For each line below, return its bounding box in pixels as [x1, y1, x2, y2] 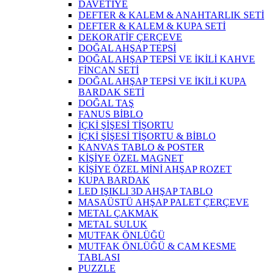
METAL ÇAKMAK [78, 208, 158, 219]
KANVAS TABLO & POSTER [78, 142, 204, 153]
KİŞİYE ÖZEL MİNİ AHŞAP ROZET [78, 164, 232, 175]
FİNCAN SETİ [78, 65, 139, 76]
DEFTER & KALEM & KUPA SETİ [78, 21, 226, 32]
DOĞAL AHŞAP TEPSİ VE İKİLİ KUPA [78, 76, 246, 87]
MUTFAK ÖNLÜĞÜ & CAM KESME [78, 241, 236, 252]
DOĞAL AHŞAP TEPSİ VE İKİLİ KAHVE [78, 54, 255, 65]
